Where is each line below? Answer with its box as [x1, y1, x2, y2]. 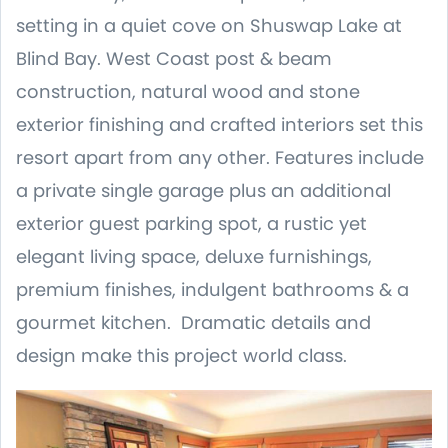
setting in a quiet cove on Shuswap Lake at [16, 12, 402, 38]
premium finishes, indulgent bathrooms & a [16, 276, 409, 302]
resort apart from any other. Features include [16, 144, 424, 170]
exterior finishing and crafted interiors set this [16, 111, 423, 137]
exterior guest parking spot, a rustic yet [16, 210, 367, 236]
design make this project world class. [16, 342, 347, 368]
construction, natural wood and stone [16, 78, 360, 104]
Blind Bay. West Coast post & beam [16, 45, 332, 71]
